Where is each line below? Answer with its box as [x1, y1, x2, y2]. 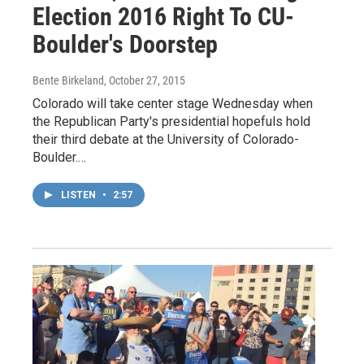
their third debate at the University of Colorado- [32, 131, 299, 147]
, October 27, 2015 [104, 73, 185, 87]
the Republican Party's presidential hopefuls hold [32, 113, 310, 129]
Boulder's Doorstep [32, 29, 218, 58]
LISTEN [61, 188, 98, 201]
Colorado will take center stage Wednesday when [32, 95, 313, 111]
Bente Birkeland [32, 73, 104, 87]
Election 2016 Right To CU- [32, 2, 294, 31]
